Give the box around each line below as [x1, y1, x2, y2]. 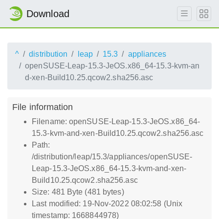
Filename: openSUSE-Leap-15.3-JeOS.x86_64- [32, 117, 200, 126]
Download [26, 8, 69, 19]
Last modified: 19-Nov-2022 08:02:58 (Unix [32, 199, 183, 208]
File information [12, 102, 73, 112]
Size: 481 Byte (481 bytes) [32, 188, 124, 196]
